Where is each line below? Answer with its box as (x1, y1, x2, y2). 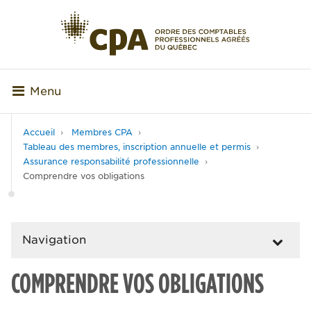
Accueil (23, 127, 55, 138)
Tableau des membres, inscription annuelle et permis (23, 142, 251, 153)
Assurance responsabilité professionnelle (23, 156, 199, 167)
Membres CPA (72, 127, 133, 138)
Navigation (22, 233, 86, 247)
